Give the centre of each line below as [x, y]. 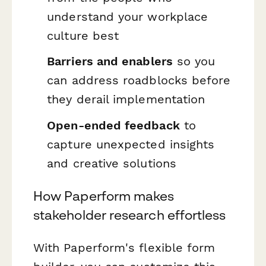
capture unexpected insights [131, 144]
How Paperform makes [104, 196]
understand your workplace [128, 16]
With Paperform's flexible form [124, 248]
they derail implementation [126, 99]
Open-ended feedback [113, 125]
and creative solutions [112, 163]
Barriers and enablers [110, 61]
